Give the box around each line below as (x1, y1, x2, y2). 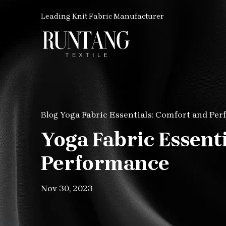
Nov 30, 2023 (41, 183, 93, 193)
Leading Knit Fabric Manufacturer (41, 12, 164, 21)
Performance (41, 151, 170, 175)
